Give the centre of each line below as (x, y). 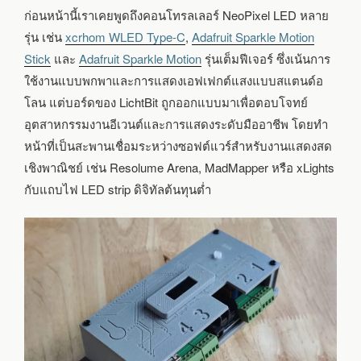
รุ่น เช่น (45, 36)
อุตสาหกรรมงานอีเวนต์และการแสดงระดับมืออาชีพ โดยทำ (176, 123)
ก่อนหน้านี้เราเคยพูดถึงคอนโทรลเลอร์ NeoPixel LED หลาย (176, 15)
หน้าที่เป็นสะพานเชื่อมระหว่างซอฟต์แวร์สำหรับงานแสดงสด (178, 145)
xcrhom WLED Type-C (125, 36)
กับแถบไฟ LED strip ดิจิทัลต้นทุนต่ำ (118, 189)
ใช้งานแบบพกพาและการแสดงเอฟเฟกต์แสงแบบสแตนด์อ (174, 80)
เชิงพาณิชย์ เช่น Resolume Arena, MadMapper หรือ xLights (179, 167)
